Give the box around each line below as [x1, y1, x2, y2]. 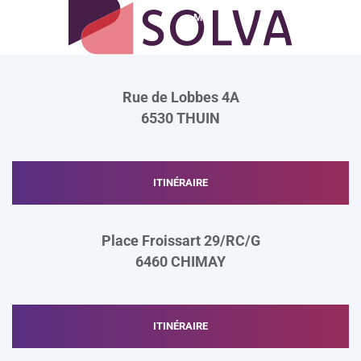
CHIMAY [171, 253, 226, 270]
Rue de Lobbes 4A [122, 89, 239, 106]
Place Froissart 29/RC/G [101, 232, 260, 249]
